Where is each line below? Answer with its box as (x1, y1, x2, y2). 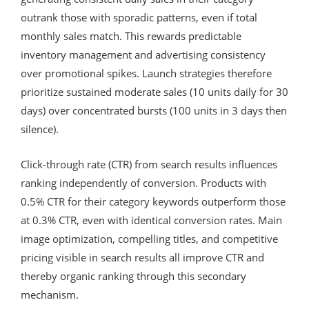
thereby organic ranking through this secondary (21, 268, 246, 283)
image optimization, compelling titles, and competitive (21, 231, 278, 246)
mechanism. (21, 287, 79, 301)
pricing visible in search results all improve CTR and (21, 250, 264, 264)
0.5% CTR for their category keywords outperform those (21, 194, 286, 208)
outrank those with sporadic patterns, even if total (21, 10, 257, 24)
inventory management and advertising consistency (21, 47, 266, 61)
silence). (21, 121, 59, 136)
